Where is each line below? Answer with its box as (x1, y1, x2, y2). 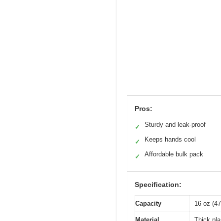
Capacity (135, 199, 161, 207)
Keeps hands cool (145, 135, 196, 143)
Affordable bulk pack (145, 150, 203, 158)
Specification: (135, 180, 182, 188)
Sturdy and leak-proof (145, 120, 206, 128)
